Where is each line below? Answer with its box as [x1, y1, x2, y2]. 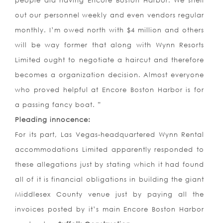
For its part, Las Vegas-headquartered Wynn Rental [15, 130, 205, 139]
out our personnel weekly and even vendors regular [15, 11, 205, 19]
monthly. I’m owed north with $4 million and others [15, 26, 205, 34]
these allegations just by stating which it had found [15, 160, 205, 169]
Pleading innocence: [15, 115, 91, 124]
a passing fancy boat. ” [15, 101, 101, 109]
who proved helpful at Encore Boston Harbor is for [15, 86, 205, 94]
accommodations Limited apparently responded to [15, 145, 205, 154]
